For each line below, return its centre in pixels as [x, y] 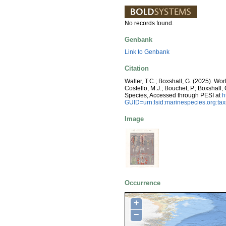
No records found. [149, 23]
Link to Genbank [147, 52]
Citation [137, 69]
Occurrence [143, 183]
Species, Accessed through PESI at [173, 95]
